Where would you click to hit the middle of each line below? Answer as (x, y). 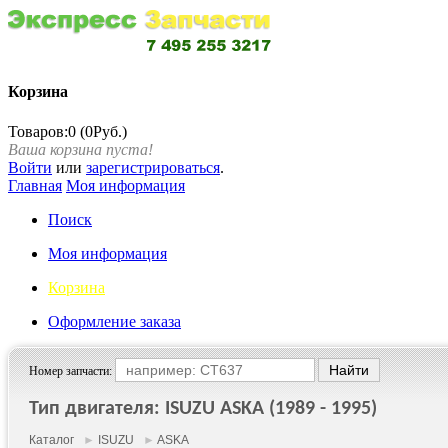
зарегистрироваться (153, 167)
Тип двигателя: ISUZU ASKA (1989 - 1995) (203, 408)
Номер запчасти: (72, 370)
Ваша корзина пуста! (80, 149)
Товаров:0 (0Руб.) (67, 131)
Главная (35, 185)
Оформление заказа (114, 321)
